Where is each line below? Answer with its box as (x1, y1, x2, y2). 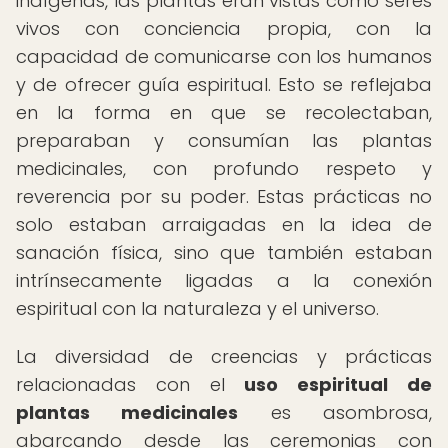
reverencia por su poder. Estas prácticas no (16, 184, 432, 209)
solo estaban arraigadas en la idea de (16, 212, 432, 237)
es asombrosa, (238, 400, 433, 425)
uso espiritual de (244, 372, 433, 397)
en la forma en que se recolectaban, (16, 100, 432, 125)
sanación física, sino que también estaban (16, 240, 432, 265)
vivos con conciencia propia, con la (16, 16, 432, 41)
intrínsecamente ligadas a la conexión (16, 268, 432, 293)
